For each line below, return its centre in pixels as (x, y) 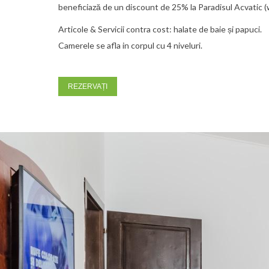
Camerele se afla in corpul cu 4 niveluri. (130, 45)
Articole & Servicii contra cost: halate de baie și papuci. (160, 29)
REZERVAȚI (88, 86)
